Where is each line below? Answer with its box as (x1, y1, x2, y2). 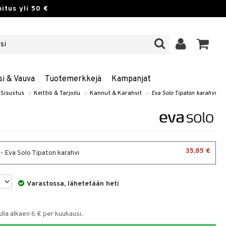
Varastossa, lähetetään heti (27, 180, 120, 188)
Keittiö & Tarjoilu (34, 89, 80, 97)
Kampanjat (111, 74, 151, 84)
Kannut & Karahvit (90, 89, 142, 97)
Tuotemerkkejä (44, 74, 101, 84)
